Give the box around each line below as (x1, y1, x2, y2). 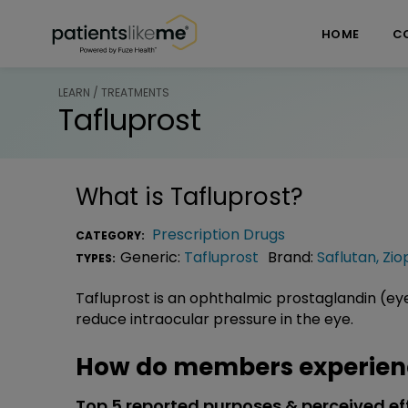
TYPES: (76, 250, 116, 266)
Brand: (268, 246, 317, 268)
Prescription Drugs (152, 223, 285, 245)
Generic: (120, 246, 184, 268)
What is (76, 179, 170, 213)
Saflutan (317, 246, 376, 268)
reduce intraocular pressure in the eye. (76, 308, 353, 330)
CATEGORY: (76, 227, 148, 243)
